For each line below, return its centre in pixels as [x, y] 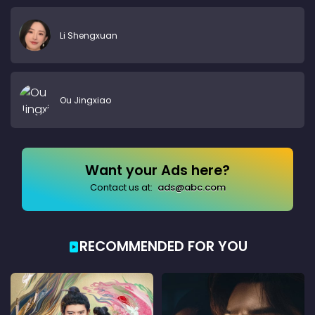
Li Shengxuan [89, 35]
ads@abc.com [191, 188]
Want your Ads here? [157, 171]
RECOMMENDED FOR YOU [163, 247]
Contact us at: [122, 188]
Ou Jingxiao [85, 100]
